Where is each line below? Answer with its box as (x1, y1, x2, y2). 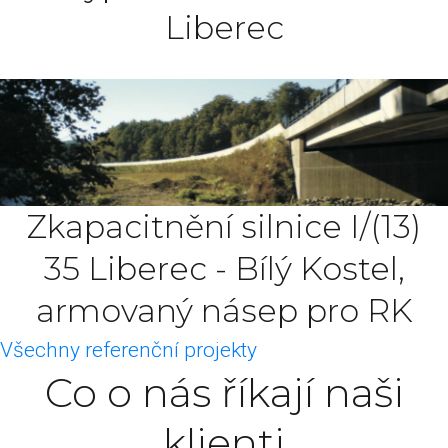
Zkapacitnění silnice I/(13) (27, 207, 421, 247)
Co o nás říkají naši (44, 368, 404, 418)
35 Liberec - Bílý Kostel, (43, 249, 405, 289)
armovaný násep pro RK (35, 291, 413, 331)
